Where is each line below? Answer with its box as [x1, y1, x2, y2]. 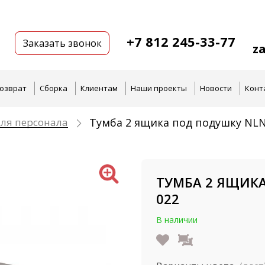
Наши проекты [131, 83, 187, 93]
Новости [200, 83, 232, 93]
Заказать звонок [22, 37, 102, 50]
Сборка [40, 83, 67, 93]
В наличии [156, 214, 198, 225]
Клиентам [80, 83, 118, 93]
